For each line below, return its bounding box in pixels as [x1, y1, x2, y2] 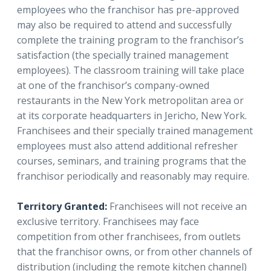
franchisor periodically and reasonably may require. [17, 169, 249, 183]
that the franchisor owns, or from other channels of [17, 244, 252, 258]
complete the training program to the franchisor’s [17, 33, 244, 47]
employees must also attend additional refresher [17, 139, 238, 152]
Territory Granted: [17, 199, 109, 213]
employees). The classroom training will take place [17, 63, 244, 77]
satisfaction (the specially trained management [17, 48, 229, 62]
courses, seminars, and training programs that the [17, 154, 246, 168]
